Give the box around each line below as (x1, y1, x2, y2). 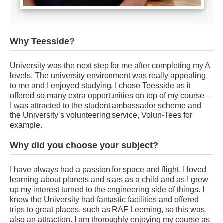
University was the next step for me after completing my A (10, 61, 210, 70)
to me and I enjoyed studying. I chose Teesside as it (10, 81, 191, 90)
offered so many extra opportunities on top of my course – (10, 91, 211, 100)
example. (10, 121, 42, 130)
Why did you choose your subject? (10, 140, 158, 151)
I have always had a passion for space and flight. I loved (10, 165, 206, 174)
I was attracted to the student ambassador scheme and (10, 101, 201, 110)
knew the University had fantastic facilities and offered (10, 195, 199, 204)
